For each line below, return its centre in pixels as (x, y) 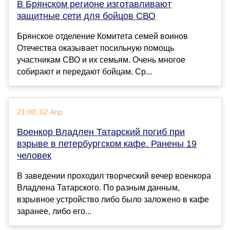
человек (34, 156)
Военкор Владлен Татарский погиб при (101, 132)
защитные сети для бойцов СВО (86, 16)
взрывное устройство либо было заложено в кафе (113, 200)
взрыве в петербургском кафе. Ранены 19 (107, 144)
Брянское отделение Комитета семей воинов (102, 36)
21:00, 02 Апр (40, 112)
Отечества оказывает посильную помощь (95, 48)
